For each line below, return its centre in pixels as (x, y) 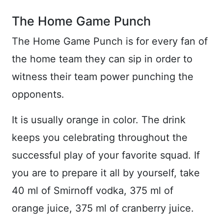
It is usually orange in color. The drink (99, 120)
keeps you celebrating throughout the (100, 138)
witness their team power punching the (103, 77)
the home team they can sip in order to (102, 59)
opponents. (38, 95)
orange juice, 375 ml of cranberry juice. (103, 208)
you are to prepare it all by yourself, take (106, 173)
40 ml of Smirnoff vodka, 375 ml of (93, 191)
